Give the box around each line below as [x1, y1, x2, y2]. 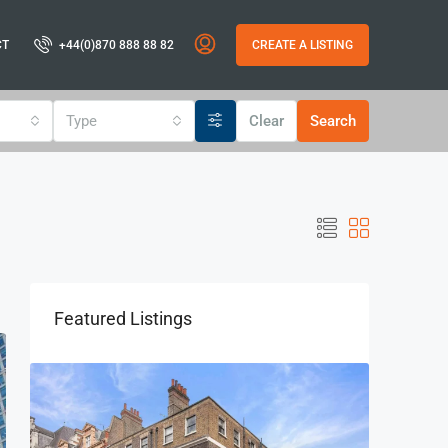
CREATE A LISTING [252, 38, 353, 52]
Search [310, 112, 356, 130]
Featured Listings [54, 308, 192, 329]
